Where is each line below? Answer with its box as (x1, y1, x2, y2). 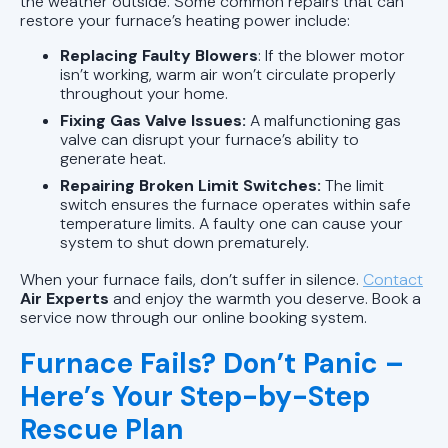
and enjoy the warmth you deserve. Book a (109, 287, 421, 309)
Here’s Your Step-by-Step (20, 377, 370, 415)
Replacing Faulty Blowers (60, 44, 258, 66)
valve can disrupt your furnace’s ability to (60, 128, 359, 150)
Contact (363, 268, 423, 290)
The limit (321, 174, 384, 196)
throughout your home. (60, 82, 228, 104)
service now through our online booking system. (20, 306, 367, 328)
